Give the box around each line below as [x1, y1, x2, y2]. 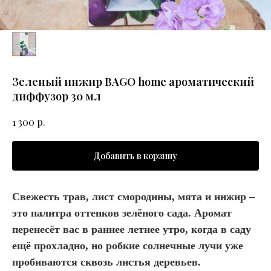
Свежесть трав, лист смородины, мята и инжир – [12, 191, 255, 203]
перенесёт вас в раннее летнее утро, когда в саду [12, 223, 251, 236]
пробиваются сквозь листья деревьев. [12, 256, 201, 269]
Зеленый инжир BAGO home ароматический [12, 74, 254, 89]
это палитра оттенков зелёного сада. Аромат [12, 207, 232, 220]
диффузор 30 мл [12, 89, 101, 103]
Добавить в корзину [94, 150, 177, 162]
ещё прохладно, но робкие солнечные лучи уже [12, 240, 243, 252]
